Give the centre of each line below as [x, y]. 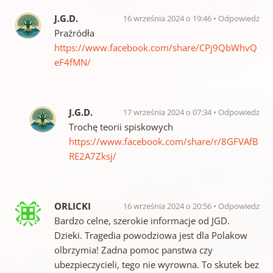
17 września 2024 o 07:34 [168, 112]
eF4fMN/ [72, 62]
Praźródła [74, 33]
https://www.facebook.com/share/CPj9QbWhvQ [155, 48]
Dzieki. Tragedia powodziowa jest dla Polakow [151, 236]
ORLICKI [72, 206]
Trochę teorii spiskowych [121, 127]
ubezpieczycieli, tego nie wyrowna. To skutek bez [156, 265]
